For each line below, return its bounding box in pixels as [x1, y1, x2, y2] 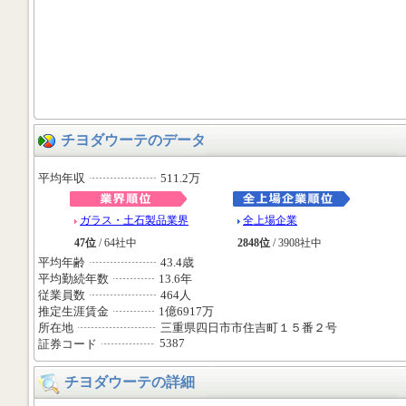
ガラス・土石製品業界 [80, 214, 188, 227]
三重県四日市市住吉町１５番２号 [160, 321, 337, 334]
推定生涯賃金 [38, 304, 109, 318]
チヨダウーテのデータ [61, 132, 206, 148]
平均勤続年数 [38, 272, 109, 285]
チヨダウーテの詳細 [64, 374, 195, 390]
